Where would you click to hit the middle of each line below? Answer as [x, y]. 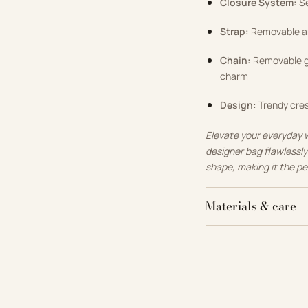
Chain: [236, 60]
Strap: [235, 32]
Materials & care [251, 206]
